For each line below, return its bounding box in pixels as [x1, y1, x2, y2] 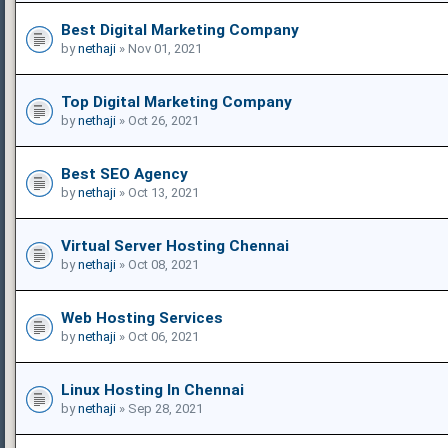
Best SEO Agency [61, 164, 188, 183]
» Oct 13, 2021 [116, 184, 199, 200]
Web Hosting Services [61, 308, 223, 327]
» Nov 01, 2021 [116, 40, 202, 56]
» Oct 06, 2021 [116, 328, 199, 344]
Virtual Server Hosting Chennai [61, 236, 289, 255]
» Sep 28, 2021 [116, 400, 203, 416]
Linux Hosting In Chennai [61, 380, 244, 399]
